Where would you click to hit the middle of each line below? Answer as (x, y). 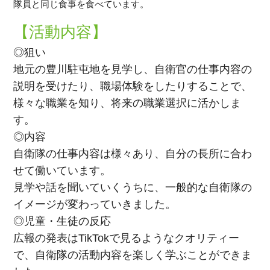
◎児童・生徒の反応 (62, 221)
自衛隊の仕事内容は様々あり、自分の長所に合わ (133, 154)
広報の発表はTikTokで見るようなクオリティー (127, 238)
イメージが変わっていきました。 (95, 205)
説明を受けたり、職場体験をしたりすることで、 (133, 86)
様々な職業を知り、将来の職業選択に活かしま (127, 103)
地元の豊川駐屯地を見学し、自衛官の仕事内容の (133, 70)
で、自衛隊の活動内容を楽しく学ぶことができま (133, 255)
